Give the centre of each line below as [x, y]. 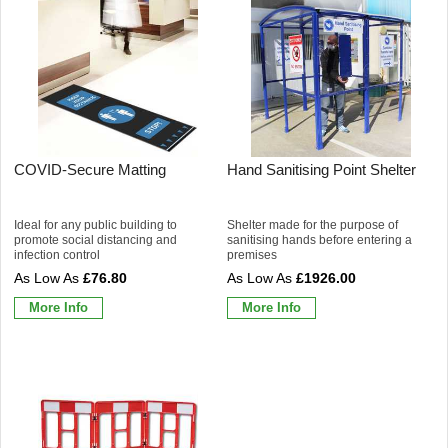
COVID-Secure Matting [90, 169]
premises [252, 254]
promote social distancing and [95, 239]
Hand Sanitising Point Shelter [321, 169]
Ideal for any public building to [95, 224]
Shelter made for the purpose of [312, 224]
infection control [57, 254]
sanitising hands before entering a [319, 239]
